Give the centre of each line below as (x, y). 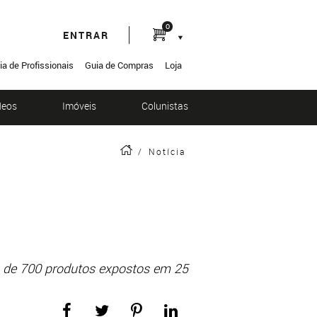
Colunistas (165, 106)
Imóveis (79, 106)
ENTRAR (86, 35)
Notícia (167, 151)
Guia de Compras (119, 65)
